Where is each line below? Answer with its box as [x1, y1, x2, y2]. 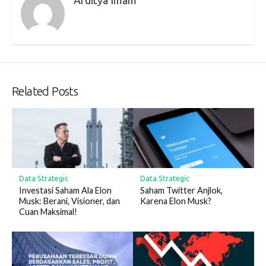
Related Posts [12, 84, 78, 98]
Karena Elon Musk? [140, 195, 211, 206]
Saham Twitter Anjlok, [140, 185, 223, 195]
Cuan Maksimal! [18, 206, 77, 217]
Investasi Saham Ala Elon [18, 185, 112, 195]
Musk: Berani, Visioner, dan [18, 195, 120, 206]
